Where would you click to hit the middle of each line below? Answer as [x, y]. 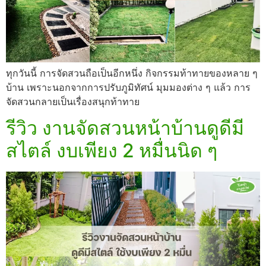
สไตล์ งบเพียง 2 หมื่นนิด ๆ [112, 151]
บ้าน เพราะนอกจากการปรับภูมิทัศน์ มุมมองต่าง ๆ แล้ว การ [128, 87]
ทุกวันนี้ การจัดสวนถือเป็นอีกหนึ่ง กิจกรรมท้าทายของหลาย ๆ [132, 73]
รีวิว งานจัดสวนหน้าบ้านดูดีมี [125, 128]
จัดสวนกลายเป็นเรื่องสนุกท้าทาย [73, 101]
